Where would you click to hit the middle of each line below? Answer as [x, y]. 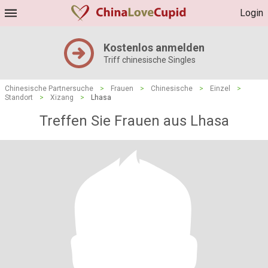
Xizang [62, 98]
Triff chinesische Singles [149, 60]
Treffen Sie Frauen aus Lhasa [134, 121]
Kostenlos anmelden [154, 48]
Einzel [220, 89]
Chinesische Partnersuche [49, 89]
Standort [19, 98]
